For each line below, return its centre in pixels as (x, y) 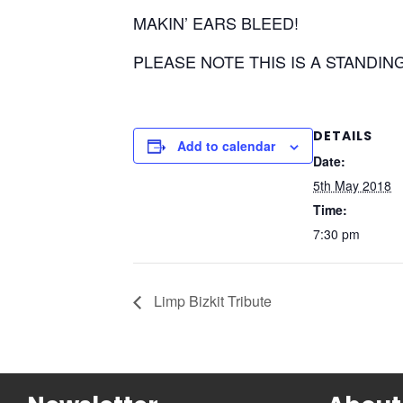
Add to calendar (226, 146)
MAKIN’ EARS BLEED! (216, 22)
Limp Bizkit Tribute (211, 300)
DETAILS (343, 136)
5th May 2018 (352, 185)
